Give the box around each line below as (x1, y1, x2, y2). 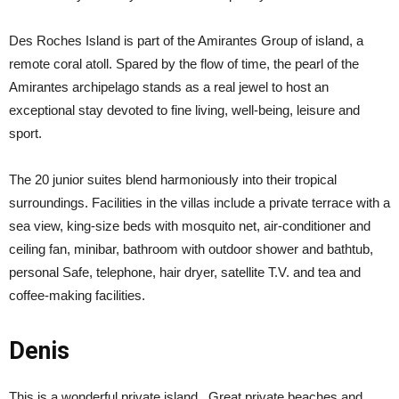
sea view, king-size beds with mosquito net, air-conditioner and (9, 218, 370, 233)
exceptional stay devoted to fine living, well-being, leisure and (9, 102, 360, 118)
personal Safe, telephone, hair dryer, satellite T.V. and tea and (9, 265, 361, 280)
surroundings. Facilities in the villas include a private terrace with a (9, 195, 390, 210)
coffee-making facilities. (9, 288, 145, 303)
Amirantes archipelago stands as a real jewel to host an (9, 79, 329, 94)
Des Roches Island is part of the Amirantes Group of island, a (9, 33, 363, 48)
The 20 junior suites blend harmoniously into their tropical (9, 172, 337, 187)
